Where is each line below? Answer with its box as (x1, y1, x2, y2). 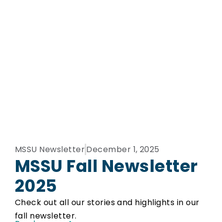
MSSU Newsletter (15, 143, 85, 155)
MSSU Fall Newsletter (15, 154, 198, 178)
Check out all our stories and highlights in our (15, 196, 200, 208)
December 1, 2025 (86, 143, 160, 155)
